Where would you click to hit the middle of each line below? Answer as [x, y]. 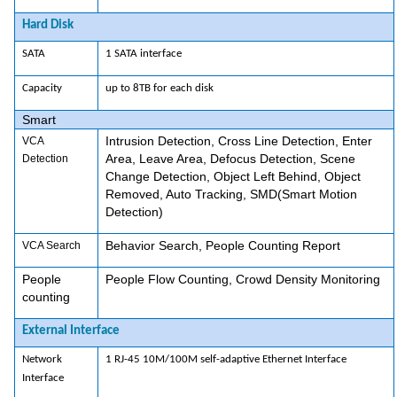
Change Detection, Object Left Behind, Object [233, 177]
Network [42, 360]
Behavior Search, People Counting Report [222, 246]
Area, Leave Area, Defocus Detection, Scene [230, 159]
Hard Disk [47, 25]
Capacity [42, 89]
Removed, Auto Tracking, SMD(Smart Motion [231, 195]
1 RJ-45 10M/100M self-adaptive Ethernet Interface [226, 360]
